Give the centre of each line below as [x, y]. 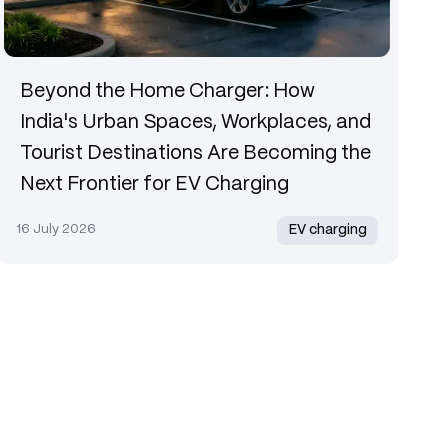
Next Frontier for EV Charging [155, 185]
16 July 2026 [56, 230]
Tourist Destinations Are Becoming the [196, 154]
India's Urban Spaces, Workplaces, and [196, 123]
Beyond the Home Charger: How [168, 92]
